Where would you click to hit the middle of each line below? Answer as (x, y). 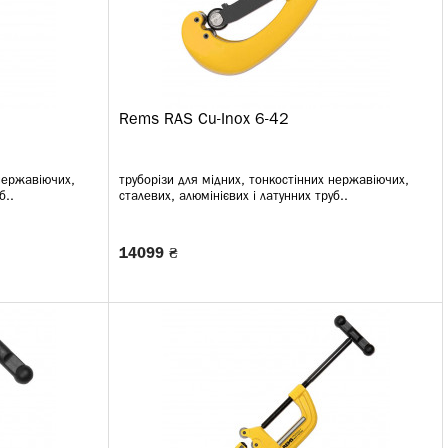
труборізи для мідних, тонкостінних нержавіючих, (264, 180)
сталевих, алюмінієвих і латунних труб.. (233, 196)
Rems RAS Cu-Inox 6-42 (204, 120)
